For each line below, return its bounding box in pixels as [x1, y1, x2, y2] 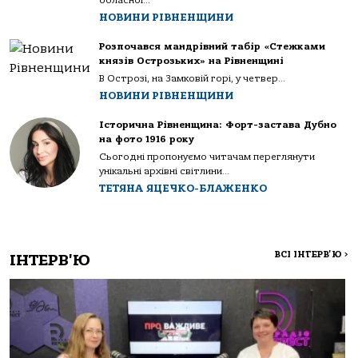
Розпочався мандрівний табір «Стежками [99, 41, 325, 52]
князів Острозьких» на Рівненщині [99, 55, 284, 66]
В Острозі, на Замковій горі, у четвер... [99, 73, 285, 84]
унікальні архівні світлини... [99, 165, 229, 177]
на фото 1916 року [99, 133, 194, 145]
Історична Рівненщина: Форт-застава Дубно [99, 119, 336, 130]
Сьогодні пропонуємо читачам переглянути [99, 151, 315, 162]
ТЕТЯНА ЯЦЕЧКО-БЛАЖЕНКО [99, 182, 267, 194]
